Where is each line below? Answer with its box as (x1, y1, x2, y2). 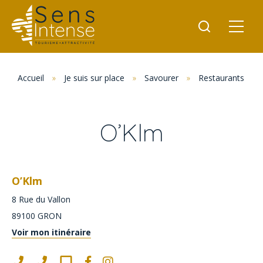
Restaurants (198, 72, 244, 83)
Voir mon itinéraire (12, 227, 91, 238)
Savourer (144, 72, 178, 83)
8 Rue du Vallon (12, 194, 70, 205)
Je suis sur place (64, 72, 124, 83)
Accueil (18, 72, 44, 83)
